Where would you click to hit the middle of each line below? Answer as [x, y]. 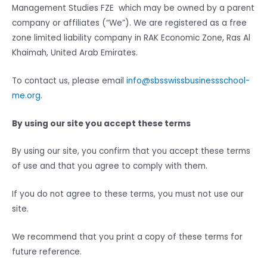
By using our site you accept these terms [101, 123]
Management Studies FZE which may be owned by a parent [133, 8]
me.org [26, 95]
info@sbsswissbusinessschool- [188, 80]
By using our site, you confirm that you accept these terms [131, 151]
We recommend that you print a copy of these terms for [127, 237]
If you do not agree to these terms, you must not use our [128, 194]
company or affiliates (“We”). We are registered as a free [129, 23]
